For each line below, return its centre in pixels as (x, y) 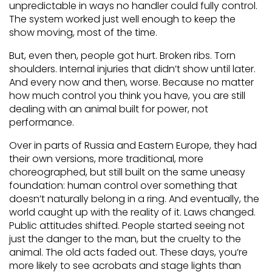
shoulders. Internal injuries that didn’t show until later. (132, 69)
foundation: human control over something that (123, 185)
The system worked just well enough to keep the (122, 19)
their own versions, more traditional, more (106, 159)
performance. (42, 122)
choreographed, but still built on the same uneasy (127, 172)
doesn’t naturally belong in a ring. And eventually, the (134, 199)
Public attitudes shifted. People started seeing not (127, 226)
